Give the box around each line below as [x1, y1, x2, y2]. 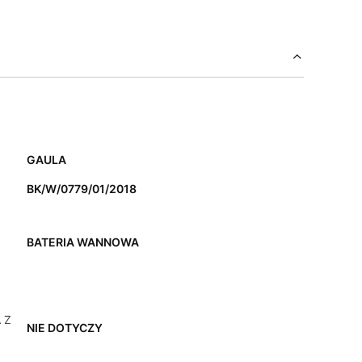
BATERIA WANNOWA [26, 235, 139, 250]
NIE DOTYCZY [26, 321, 103, 335]
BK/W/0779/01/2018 [26, 182, 137, 196]
